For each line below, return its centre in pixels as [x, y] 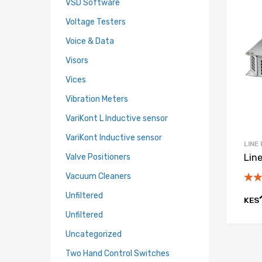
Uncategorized [94, 234]
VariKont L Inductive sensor [117, 118]
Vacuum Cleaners [98, 176]
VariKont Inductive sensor [114, 137]
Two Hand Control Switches [118, 253]
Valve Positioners [98, 156]
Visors [77, 60]
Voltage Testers [96, 21]
